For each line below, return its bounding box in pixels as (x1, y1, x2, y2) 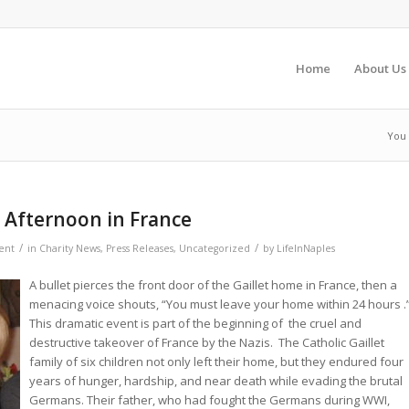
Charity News (39, 242, 100, 255)
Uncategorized (179, 242, 250, 255)
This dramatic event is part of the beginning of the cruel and (29, 315, 362, 332)
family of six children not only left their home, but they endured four (29, 353, 404, 371)
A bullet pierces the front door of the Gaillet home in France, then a (29, 277, 400, 294)
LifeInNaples (277, 242, 335, 255)
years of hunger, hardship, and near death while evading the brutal (29, 372, 403, 390)
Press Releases (106, 242, 173, 255)
